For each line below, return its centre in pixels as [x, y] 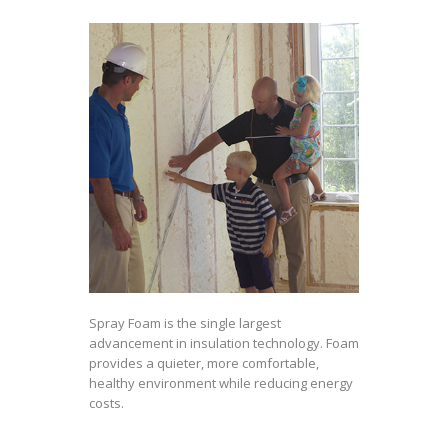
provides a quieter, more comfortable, [204, 363]
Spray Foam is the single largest [185, 323]
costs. [106, 403]
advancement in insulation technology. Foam [224, 343]
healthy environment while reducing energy [221, 383]
